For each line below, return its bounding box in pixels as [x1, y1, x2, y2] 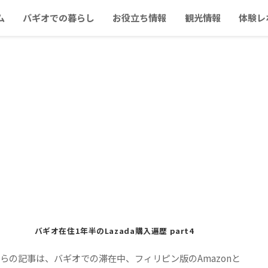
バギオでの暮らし [23, 11, 95, 25]
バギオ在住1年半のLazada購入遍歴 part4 [34, 224, 194, 236]
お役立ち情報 [112, 11, 167, 25]
